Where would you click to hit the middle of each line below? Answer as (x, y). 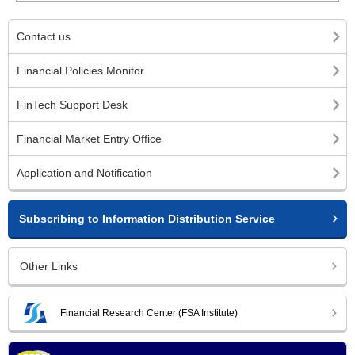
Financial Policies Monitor (80, 71)
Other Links (49, 267)
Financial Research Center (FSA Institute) (149, 313)
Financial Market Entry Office (89, 139)
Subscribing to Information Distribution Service (147, 219)
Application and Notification (84, 173)
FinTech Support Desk (72, 105)
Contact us (44, 37)
